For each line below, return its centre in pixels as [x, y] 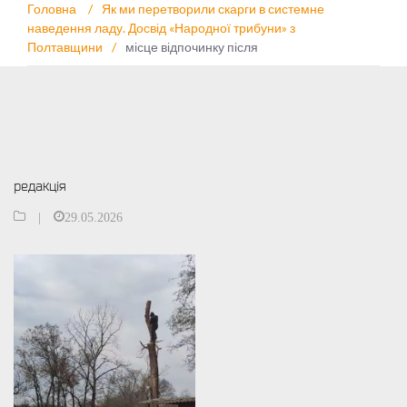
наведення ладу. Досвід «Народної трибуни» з [161, 28]
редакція [40, 186]
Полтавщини [65, 47]
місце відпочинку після [192, 47]
